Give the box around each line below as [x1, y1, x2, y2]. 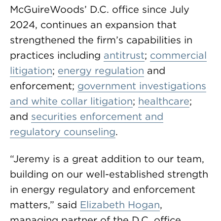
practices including [10, 49, 104, 61]
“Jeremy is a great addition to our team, [10, 153, 204, 165]
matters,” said [10, 199, 80, 211]
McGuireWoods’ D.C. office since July [10, 3, 189, 15]
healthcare [138, 95, 189, 107]
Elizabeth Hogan [80, 199, 160, 211]
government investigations [77, 80, 206, 92]
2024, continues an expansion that [10, 19, 177, 31]
